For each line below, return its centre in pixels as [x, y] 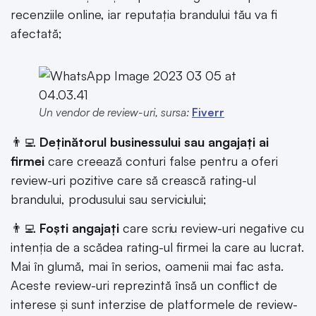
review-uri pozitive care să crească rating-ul [133, 180]
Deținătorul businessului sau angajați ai [154, 141]
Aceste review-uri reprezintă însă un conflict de [144, 285]
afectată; [36, 34]
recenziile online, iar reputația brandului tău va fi [144, 14]
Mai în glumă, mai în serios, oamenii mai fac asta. [147, 266]
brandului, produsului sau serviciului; [109, 199]
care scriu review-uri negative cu [212, 228]
